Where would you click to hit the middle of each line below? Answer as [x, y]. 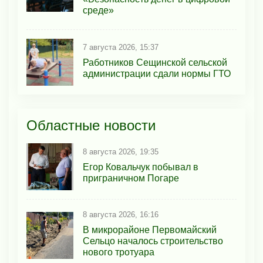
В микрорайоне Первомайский [150, 230]
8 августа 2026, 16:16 [121, 215]
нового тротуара [119, 252]
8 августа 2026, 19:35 [121, 151]
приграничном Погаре [131, 178]
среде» [98, 11]
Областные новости [91, 126]
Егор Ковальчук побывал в [141, 167]
